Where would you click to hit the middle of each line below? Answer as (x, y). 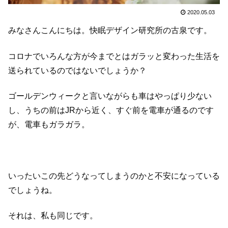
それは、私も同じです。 (53, 216)
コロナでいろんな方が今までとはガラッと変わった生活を (114, 56)
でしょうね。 (33, 190)
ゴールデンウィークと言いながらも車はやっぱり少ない (110, 96)
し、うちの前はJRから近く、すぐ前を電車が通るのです (111, 110)
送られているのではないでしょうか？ (77, 70)
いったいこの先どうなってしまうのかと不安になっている (114, 176)
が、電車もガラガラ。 (49, 125)
